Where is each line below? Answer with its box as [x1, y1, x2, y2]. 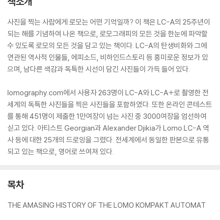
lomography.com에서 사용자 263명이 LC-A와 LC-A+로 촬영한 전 [7, 88, 209, 97]
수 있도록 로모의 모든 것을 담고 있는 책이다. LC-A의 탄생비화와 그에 [7, 41, 207, 50]
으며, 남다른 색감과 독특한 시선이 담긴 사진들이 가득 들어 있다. [7, 64, 190, 74]
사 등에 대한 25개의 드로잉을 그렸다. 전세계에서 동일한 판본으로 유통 [7, 135, 209, 144]
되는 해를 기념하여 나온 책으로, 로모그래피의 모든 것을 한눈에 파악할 [7, 29, 208, 38]
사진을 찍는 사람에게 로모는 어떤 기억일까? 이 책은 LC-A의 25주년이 [7, 17, 210, 27]
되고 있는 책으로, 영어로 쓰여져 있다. [7, 147, 114, 156]
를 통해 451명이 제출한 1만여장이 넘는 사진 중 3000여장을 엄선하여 [7, 111, 207, 121]
